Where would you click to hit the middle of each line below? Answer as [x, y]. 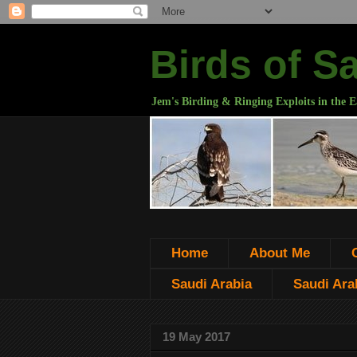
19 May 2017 [196, 337]
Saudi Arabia [211, 284]
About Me [279, 253]
